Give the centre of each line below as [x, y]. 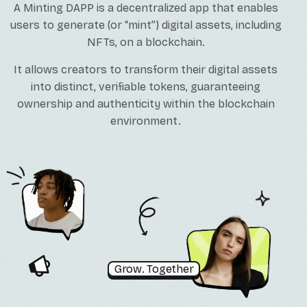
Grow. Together [154, 269]
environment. [146, 121]
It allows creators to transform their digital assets [146, 69]
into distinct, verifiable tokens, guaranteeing [146, 86]
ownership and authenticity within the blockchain [146, 103]
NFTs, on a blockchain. [146, 42]
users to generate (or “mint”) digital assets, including [146, 25]
